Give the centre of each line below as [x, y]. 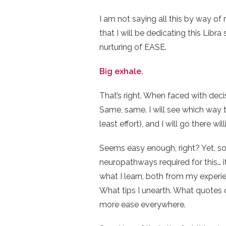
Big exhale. [121, 71]
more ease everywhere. [143, 205]
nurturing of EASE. [133, 47]
